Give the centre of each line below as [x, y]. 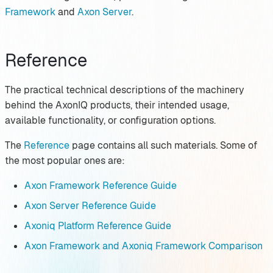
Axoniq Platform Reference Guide [98, 225]
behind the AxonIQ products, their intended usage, [117, 105]
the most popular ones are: [65, 160]
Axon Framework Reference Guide [101, 185]
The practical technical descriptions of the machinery [125, 90]
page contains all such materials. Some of [163, 145]
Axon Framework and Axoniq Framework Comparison [144, 246]
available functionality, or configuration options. [110, 120]
